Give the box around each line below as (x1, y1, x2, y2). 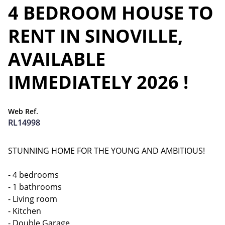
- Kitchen (8, 205, 41, 216)
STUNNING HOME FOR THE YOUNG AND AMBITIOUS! (8, 145, 205, 156)
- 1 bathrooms (8, 181, 62, 192)
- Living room (8, 193, 57, 204)
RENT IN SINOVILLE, (8, 24, 183, 48)
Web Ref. (8, 106, 38, 116)
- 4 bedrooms (8, 169, 59, 180)
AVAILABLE (8, 47, 105, 71)
